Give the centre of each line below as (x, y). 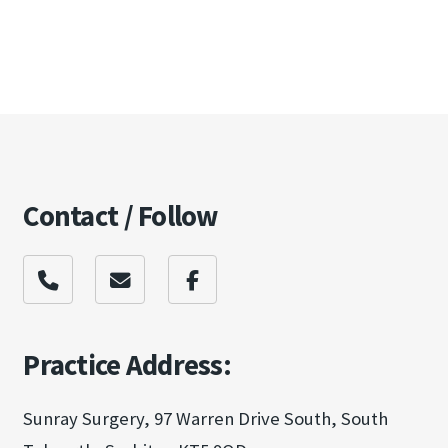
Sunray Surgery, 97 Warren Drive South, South (206, 419)
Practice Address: (127, 364)
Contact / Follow (120, 216)
